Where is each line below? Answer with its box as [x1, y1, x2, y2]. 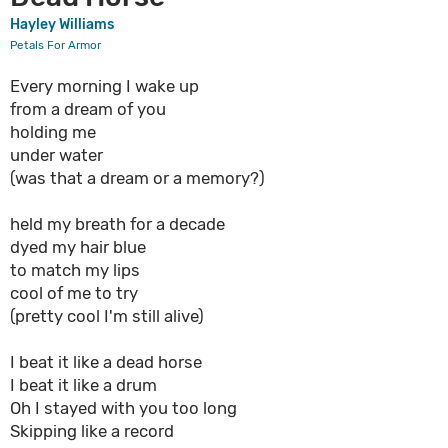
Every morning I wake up [10, 76, 199, 96]
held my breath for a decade [10, 214, 225, 234]
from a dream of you [10, 99, 166, 119]
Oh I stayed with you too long [10, 398, 237, 418]
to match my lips [10, 260, 140, 280]
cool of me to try [10, 283, 138, 303]
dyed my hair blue [10, 237, 146, 257]
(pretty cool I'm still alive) [10, 306, 204, 326]
